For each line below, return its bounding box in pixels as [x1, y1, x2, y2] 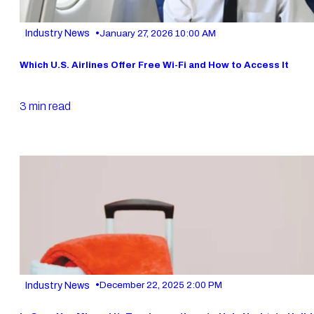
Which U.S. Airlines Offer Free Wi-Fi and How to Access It [20, 59, 289, 70]
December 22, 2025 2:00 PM [100, 280, 222, 291]
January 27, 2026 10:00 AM [100, 27, 216, 39]
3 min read [20, 100, 71, 112]
